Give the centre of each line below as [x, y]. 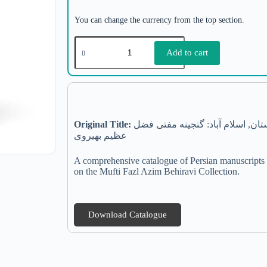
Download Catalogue [128, 215]
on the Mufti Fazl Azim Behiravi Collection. [157, 171]
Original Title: [103, 124]
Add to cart [187, 52]
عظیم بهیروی [101, 136]
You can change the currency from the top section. [160, 20]
